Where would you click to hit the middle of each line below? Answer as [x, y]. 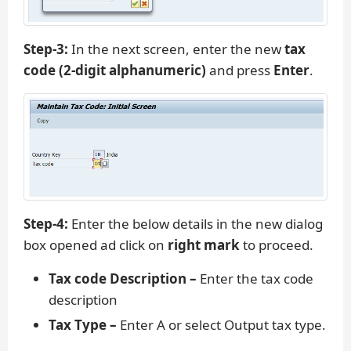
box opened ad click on [96, 245]
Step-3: [46, 49]
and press [241, 71]
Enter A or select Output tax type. [221, 325]
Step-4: [46, 224]
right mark [204, 245]
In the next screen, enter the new [176, 49]
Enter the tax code [255, 279]
